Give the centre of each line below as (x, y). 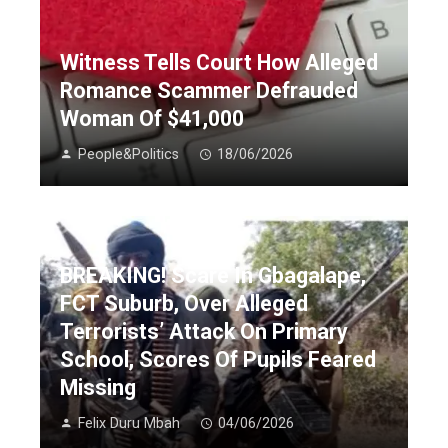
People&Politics (128, 155)
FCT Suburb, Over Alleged (184, 303)
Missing (98, 387)
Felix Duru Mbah (129, 423)
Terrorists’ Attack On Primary (204, 331)
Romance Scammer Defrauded (209, 91)
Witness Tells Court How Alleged (219, 63)
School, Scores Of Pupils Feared (218, 359)
